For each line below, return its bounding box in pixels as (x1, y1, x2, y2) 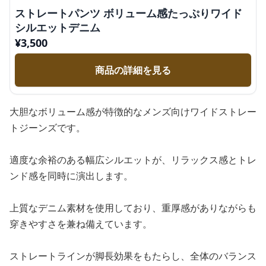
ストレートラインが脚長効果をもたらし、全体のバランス (9, 249, 256, 262)
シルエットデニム (15, 20, 100, 34)
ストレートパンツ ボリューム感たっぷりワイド (15, 6, 242, 20)
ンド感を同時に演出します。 (9, 169, 133, 182)
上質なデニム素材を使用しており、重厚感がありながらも (9, 201, 256, 214)
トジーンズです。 (9, 121, 85, 134)
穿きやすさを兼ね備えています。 (9, 217, 152, 230)
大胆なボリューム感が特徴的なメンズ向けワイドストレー (9, 105, 256, 118)
